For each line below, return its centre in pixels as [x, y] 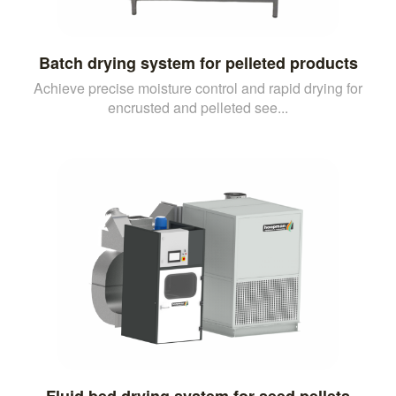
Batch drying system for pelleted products [198, 62]
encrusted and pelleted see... [198, 107]
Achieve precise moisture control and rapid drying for [198, 88]
